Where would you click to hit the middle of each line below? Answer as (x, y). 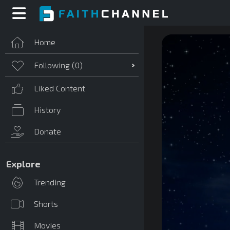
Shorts (46, 204)
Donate (47, 131)
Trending (50, 182)
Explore (23, 164)
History (47, 110)
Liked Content (60, 88)
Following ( (54, 65)
